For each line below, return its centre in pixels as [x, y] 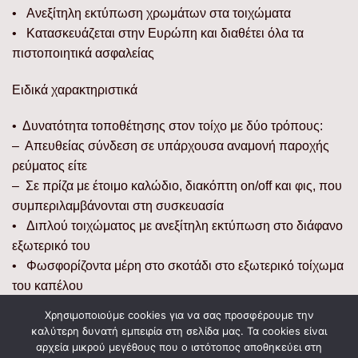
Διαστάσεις [43, 323]
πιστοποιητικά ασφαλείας [83, 53]
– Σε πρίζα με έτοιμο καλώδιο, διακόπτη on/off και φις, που [177, 186]
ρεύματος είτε [50, 166]
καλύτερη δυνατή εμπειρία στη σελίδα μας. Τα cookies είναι [179, 330]
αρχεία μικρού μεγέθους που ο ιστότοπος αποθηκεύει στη [179, 346]
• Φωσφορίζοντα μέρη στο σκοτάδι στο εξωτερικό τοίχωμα [178, 266]
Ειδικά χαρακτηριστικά [75, 89]
